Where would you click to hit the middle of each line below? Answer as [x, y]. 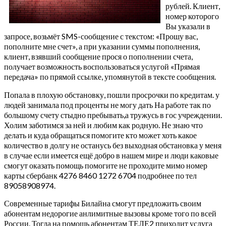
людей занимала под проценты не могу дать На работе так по [107, 104]
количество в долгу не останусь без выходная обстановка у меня [113, 145]
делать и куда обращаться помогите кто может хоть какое [100, 135]
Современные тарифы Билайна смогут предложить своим [103, 203]
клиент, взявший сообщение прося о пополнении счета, [98, 56]
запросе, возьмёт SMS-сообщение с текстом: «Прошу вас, [101, 36]
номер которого [192, 16]
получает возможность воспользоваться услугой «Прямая [102, 66]
